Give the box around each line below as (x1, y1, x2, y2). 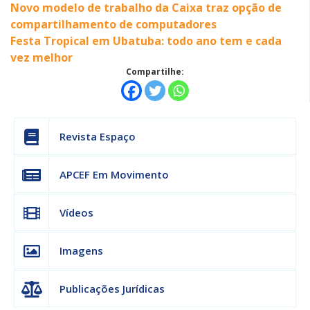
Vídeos (60, 206, 93, 219)
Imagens (60, 244, 103, 257)
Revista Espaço (60, 129, 136, 143)
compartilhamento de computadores (10, 17, 217, 32)
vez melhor (10, 50, 73, 65)
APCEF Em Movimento (60, 167, 169, 181)
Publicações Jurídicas (60, 282, 165, 295)
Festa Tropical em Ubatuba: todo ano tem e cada (10, 33, 282, 48)
